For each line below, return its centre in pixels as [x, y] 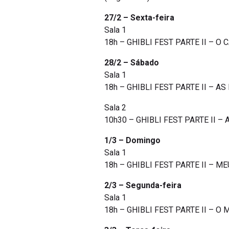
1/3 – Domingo [132, 141]
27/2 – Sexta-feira [139, 18]
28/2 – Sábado [132, 63]
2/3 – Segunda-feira [143, 186]
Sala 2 [115, 108]
